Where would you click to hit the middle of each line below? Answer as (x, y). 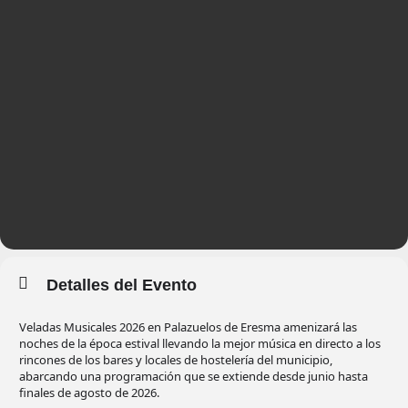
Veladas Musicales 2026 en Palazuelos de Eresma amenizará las (188, 327)
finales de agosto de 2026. (89, 393)
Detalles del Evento (122, 286)
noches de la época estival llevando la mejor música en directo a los (200, 344)
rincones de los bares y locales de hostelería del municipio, (176, 360)
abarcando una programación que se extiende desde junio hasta (194, 377)
